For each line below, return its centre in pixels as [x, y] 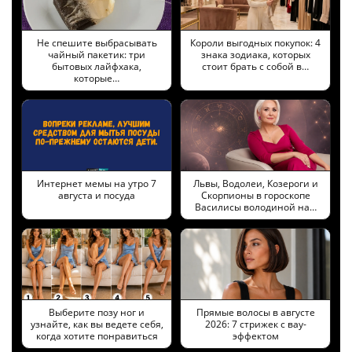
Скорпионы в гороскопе [255, 195]
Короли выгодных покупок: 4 [255, 42]
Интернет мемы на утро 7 [97, 183]
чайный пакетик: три [97, 54]
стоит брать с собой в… [255, 66]
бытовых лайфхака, [97, 66]
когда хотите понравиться [97, 335]
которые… [97, 78]
